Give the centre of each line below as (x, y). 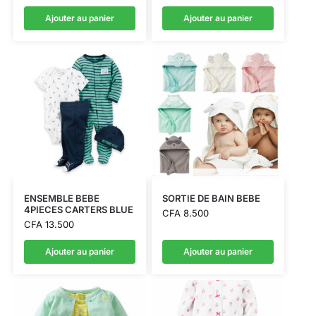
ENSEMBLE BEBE (61, 198)
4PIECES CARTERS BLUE (78, 209)
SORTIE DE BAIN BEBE (211, 198)
